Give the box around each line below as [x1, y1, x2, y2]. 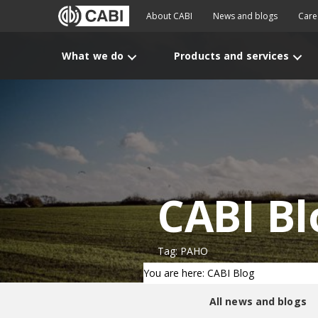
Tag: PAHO [158, 244, 208, 258]
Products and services [174, 49, 290, 62]
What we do [62, 49, 124, 62]
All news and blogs [209, 295, 307, 308]
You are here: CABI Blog [143, 266, 254, 280]
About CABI [146, 10, 192, 22]
